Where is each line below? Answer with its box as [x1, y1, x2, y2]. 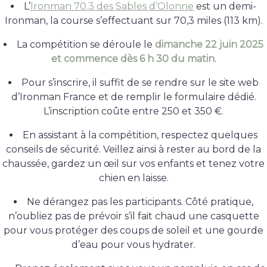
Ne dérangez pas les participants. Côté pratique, [27, 195, 253, 207]
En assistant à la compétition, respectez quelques [23, 129, 257, 141]
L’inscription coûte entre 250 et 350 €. [44, 105, 223, 117]
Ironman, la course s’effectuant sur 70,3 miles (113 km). [4, 14, 263, 26]
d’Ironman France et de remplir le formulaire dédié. [11, 91, 256, 103]
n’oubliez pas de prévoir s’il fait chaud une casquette [8, 210, 259, 222]
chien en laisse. [98, 172, 169, 184]
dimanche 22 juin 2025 [155, 38, 263, 50]
